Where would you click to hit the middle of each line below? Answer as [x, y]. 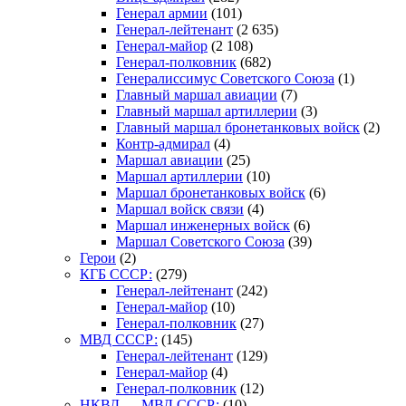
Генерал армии [162, 13]
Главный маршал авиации [197, 94]
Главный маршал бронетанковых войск [238, 127]
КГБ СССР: [116, 274]
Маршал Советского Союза [200, 241]
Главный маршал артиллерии [207, 111]
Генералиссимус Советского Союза [225, 78]
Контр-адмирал [163, 143]
